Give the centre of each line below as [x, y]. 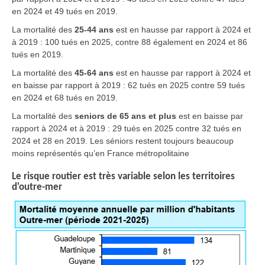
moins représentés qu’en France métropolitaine [101, 153]
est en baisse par [210, 116]
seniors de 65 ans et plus [125, 116]
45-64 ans [94, 72]
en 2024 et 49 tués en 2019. [66, 11]
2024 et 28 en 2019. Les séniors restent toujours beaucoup [123, 140]
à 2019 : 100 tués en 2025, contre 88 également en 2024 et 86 [130, 42]
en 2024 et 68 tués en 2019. [65, 97]
